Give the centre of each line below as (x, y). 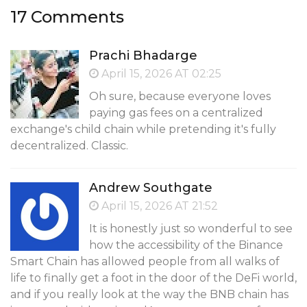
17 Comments (67, 17)
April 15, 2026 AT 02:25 (160, 74)
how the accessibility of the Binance (186, 245)
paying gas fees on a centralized (176, 113)
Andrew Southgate (151, 188)
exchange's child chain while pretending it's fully (143, 130)
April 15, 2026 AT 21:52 (158, 206)
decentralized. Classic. (69, 146)
